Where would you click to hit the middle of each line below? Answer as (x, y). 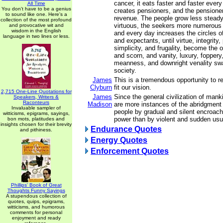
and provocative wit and (36, 25)
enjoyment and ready (36, 218)
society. (125, 70)
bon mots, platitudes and (36, 119)
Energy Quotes (119, 140)
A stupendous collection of (36, 196)
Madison (100, 104)
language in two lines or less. (36, 36)
